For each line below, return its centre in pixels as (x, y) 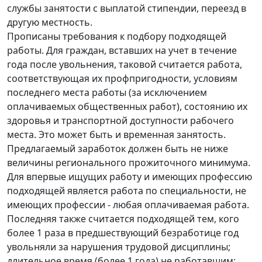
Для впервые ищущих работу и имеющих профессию (130, 176)
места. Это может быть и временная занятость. (116, 134)
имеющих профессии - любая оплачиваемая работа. (128, 204)
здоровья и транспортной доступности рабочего (120, 120)
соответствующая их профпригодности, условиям (122, 78)
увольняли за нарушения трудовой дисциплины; (119, 247)
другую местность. (50, 22)
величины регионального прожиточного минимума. (129, 162)
